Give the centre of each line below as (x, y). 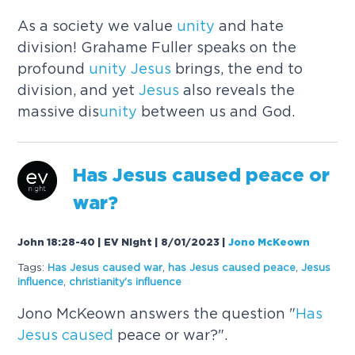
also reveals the (237, 90)
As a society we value (97, 25)
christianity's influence (126, 281)
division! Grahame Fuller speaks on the (157, 47)
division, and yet (78, 90)
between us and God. (216, 111)
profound (53, 68)
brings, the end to (237, 68)
